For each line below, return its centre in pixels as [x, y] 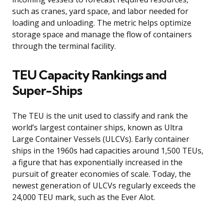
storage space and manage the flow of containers [102, 35]
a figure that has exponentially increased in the [97, 163]
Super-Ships [47, 91]
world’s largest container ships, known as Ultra [97, 128]
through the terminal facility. [64, 46]
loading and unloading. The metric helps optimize [102, 23]
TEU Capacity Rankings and [89, 75]
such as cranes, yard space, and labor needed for [100, 11]
